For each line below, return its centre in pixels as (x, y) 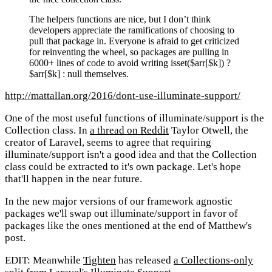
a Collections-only (213, 260)
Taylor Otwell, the (209, 131)
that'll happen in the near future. (73, 179)
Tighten (100, 260)
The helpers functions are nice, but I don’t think (120, 19)
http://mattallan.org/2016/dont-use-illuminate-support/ (123, 96)
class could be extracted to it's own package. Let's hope (123, 167)
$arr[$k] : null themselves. (79, 74)
